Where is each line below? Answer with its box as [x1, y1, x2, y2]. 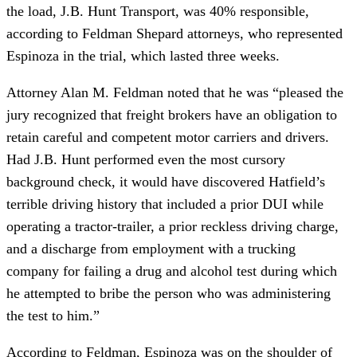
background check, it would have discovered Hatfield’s [6, 173, 325, 190]
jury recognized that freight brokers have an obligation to [6, 106, 337, 123]
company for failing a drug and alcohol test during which [6, 262, 337, 279]
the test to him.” [6, 307, 100, 324]
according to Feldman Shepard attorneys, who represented [6, 25, 343, 41]
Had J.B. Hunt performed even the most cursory [6, 151, 285, 167]
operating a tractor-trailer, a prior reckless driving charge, [6, 218, 339, 234]
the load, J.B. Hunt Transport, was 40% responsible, [6, 2, 309, 19]
